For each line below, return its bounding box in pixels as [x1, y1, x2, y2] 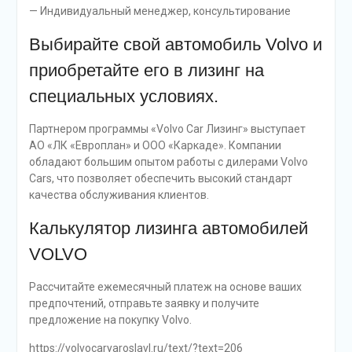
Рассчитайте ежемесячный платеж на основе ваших [28, 280, 302, 294]
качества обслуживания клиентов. [28, 189, 209, 202]
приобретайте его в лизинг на [28, 60, 264, 81]
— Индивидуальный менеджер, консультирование [28, 5, 291, 18]
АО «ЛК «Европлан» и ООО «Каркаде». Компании [28, 139, 281, 152]
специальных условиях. [28, 86, 218, 107]
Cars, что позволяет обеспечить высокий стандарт [28, 172, 292, 185]
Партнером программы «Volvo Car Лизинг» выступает [28, 123, 306, 136]
